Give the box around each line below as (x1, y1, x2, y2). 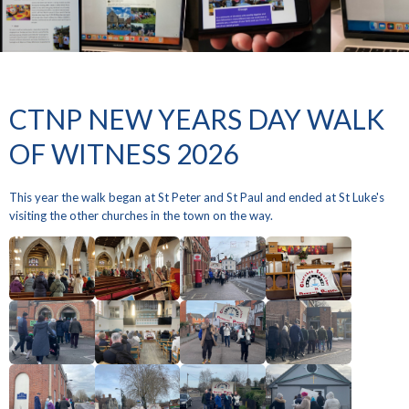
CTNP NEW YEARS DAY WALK (8, 101, 384, 135)
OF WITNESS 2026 (8, 136, 238, 170)
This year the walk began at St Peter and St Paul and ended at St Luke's (8, 190, 384, 205)
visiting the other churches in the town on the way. (8, 208, 273, 224)
